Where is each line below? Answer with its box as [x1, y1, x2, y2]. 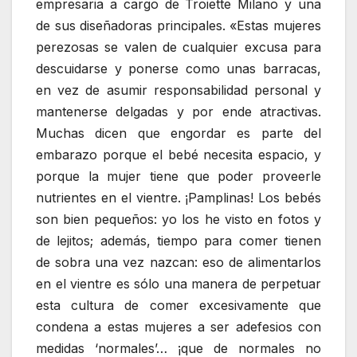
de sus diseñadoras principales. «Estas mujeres [36, 17, 321, 33]
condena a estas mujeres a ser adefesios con [36, 318, 321, 335]
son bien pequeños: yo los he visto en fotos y [36, 210, 321, 227]
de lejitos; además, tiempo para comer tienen [36, 232, 321, 249]
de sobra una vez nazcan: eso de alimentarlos [36, 253, 321, 270]
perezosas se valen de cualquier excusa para [36, 38, 321, 55]
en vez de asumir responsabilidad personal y [36, 81, 321, 98]
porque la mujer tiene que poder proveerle [36, 167, 321, 184]
